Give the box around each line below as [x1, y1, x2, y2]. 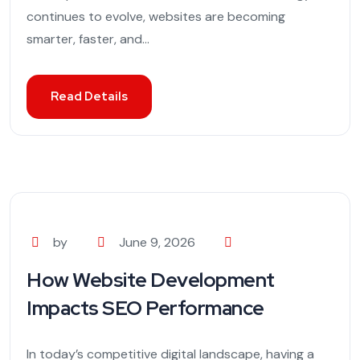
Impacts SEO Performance [27, 295, 264, 322]
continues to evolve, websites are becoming [27, 8, 285, 26]
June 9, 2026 [118, 234, 195, 252]
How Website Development [27, 267, 275, 294]
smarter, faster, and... [27, 31, 149, 48]
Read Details [51, 88, 128, 105]
